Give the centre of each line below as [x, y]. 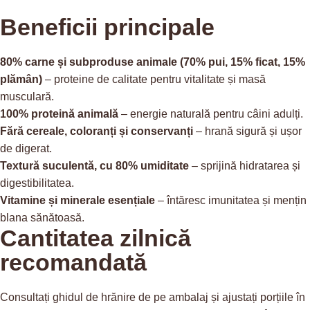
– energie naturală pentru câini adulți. [211, 113]
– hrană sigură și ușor [247, 131]
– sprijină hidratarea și [245, 165]
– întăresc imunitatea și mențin [231, 200]
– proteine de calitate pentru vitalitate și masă [154, 79]
